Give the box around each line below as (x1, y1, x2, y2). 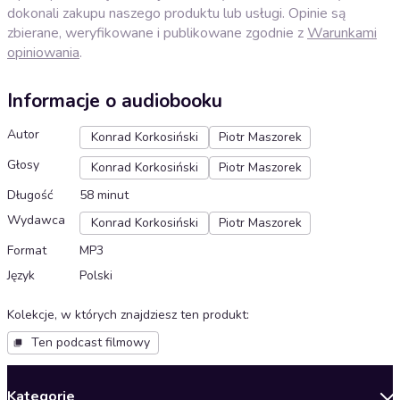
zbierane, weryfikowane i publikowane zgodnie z (7, 22, 307, 43)
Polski (79, 267, 112, 285)
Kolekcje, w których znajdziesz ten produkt (7, 306, 246, 324)
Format (7, 242, 46, 260)
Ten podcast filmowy (30, 334, 150, 352)
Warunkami (307, 22, 377, 43)
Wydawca (7, 212, 65, 229)
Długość (7, 187, 53, 204)
